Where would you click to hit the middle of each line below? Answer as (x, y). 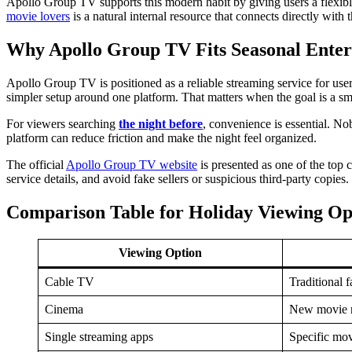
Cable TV (70, 281)
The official (36, 165)
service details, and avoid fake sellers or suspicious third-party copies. (178, 179)
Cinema (64, 309)
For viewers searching (62, 124)
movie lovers (38, 16)
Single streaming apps (99, 336)
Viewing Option (160, 252)
